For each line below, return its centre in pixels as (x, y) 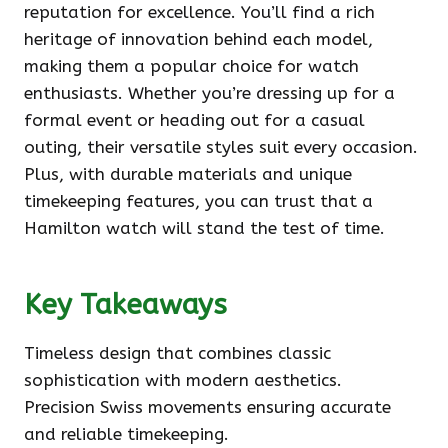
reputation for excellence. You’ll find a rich (199, 12)
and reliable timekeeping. (126, 434)
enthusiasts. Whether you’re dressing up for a (209, 93)
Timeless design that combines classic (177, 353)
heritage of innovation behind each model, (198, 39)
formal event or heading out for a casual (194, 120)
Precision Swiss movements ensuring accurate (207, 407)
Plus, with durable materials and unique (188, 174)
